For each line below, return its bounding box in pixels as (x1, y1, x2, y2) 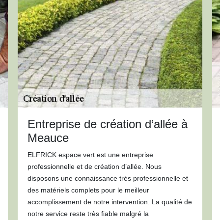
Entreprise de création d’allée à (27, 117, 188, 131)
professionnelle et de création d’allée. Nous (27, 163, 162, 170)
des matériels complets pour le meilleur (27, 186, 149, 194)
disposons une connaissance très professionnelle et (27, 174, 188, 182)
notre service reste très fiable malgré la (27, 210, 149, 218)
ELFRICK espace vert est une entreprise (27, 151, 153, 159)
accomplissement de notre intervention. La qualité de (27, 198, 192, 206)
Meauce (27, 131, 69, 144)
